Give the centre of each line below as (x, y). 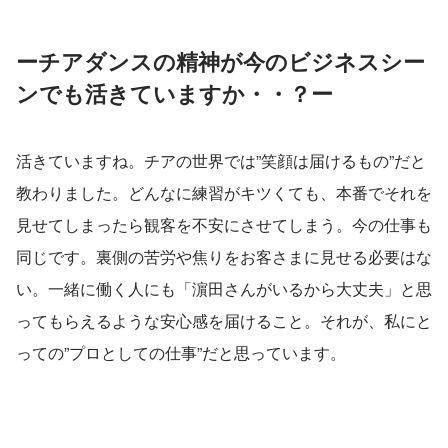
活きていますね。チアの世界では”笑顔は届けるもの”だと (221, 160)
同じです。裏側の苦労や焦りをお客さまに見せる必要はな (224, 256)
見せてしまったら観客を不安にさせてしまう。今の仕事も (224, 224)
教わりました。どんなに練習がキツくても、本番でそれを (224, 192)
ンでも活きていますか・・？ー (174, 92)
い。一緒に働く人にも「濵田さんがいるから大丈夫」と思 (224, 288)
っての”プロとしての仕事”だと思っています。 (181, 352)
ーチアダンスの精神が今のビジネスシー (220, 60)
